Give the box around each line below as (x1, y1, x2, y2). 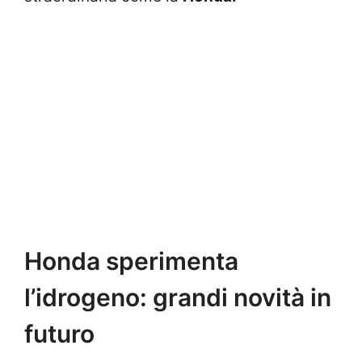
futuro (24, 318, 95, 348)
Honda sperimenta (24, 246, 238, 276)
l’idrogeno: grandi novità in (24, 282, 331, 312)
